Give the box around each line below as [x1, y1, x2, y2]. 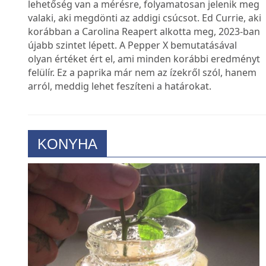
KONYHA [37, 147, 97, 163]
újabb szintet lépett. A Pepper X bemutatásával [28, 49, 237, 63]
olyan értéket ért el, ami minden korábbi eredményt [28, 63, 260, 77]
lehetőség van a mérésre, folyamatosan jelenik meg [28, 8, 259, 22]
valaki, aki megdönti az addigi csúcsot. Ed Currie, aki [28, 22, 261, 36]
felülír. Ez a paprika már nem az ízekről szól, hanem [28, 77, 256, 90]
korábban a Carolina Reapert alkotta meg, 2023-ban [28, 36, 260, 49]
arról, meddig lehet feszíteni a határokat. [28, 90, 211, 104]
